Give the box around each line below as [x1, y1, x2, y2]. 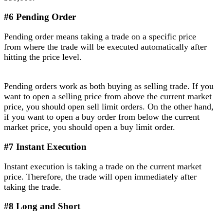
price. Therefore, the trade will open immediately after [4, 171, 197, 182]
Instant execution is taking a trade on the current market [4, 161, 201, 171]
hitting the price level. [4, 52, 82, 62]
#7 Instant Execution [4, 141, 87, 152]
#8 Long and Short [4, 201, 80, 212]
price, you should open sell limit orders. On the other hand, [4, 102, 214, 112]
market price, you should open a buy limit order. [4, 122, 175, 132]
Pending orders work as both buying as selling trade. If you [4, 81, 214, 91]
